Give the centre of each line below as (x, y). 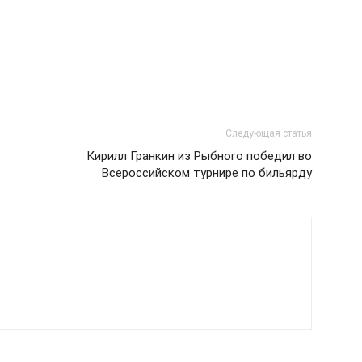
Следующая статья (269, 133)
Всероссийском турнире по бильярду (207, 173)
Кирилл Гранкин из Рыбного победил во (199, 156)
